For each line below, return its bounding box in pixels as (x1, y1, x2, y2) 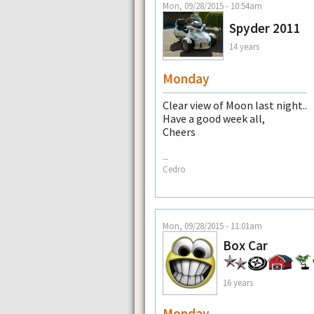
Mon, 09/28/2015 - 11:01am (163, 220, 262, 232)
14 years (229, 40, 259, 52)
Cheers (163, 125, 196, 139)
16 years (223, 277, 253, 289)
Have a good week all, (163, 111, 265, 126)
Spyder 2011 (229, 20, 301, 37)
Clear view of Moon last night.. (163, 98, 307, 113)
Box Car (223, 237, 268, 254)
